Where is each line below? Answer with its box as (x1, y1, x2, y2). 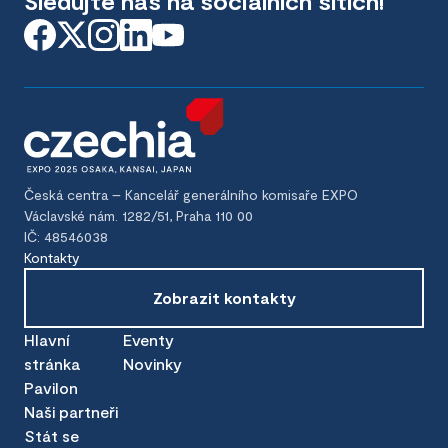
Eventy (122, 329, 174, 349)
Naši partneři (24, 401, 118, 421)
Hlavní (24, 329, 70, 349)
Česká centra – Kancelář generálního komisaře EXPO (24, 185, 358, 203)
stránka (24, 353, 80, 373)
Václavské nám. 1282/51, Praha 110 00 (24, 206, 253, 224)
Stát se (24, 425, 79, 445)
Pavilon (24, 377, 78, 397)
